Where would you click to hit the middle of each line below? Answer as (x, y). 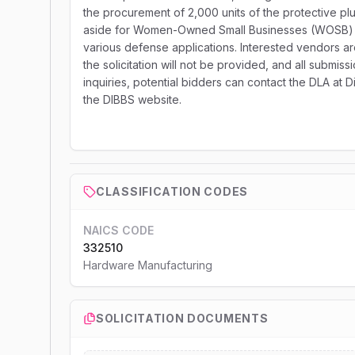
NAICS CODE (118, 230)
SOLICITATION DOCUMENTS (182, 318)
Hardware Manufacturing (148, 265)
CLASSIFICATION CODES (172, 191)
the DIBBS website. (132, 99)
